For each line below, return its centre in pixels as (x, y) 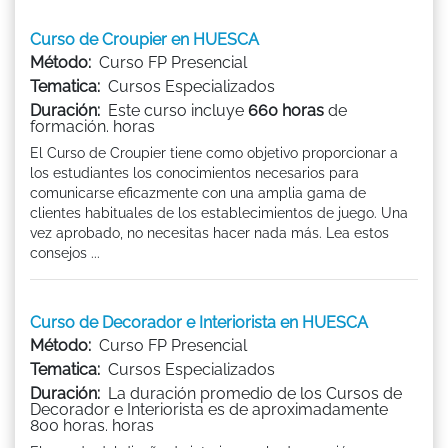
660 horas (286, 110)
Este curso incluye (176, 110)
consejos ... (65, 252)
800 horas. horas (92, 425)
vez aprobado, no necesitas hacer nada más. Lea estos (209, 232)
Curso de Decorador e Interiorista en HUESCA (199, 322)
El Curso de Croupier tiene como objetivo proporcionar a (214, 152)
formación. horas (92, 126)
